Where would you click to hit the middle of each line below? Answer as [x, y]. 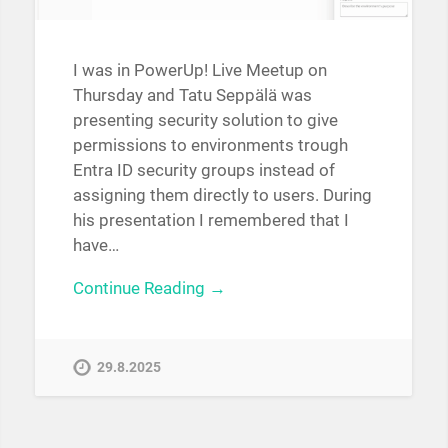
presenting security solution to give [205, 119]
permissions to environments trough [210, 144]
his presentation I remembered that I [210, 219]
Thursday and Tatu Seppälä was [192, 94]
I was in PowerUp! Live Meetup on [199, 69]
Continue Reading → [149, 288]
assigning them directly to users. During [222, 194]
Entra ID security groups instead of [203, 169]
